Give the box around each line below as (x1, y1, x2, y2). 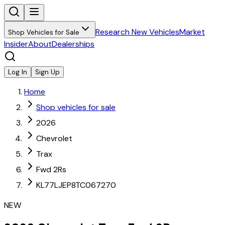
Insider (4, 39, 28, 49)
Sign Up (35, 68, 60, 76)
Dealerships (52, 39, 94, 49)
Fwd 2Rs (36, 164, 66, 175)
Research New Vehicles (95, 27, 179, 37)
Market (179, 27, 205, 37)
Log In (8, 68, 27, 76)
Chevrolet (36, 133, 72, 144)
